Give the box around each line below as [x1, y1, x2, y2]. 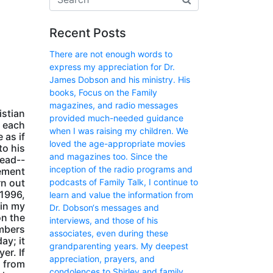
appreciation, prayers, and [49, 253, 155, 264]
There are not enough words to [49, 49, 172, 59]
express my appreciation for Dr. [49, 62, 175, 72]
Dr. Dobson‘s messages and [49, 202, 159, 213]
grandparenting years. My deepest [49, 241, 188, 251]
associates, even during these [49, 228, 168, 238]
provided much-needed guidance [49, 113, 183, 123]
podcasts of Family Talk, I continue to [49, 177, 198, 187]
